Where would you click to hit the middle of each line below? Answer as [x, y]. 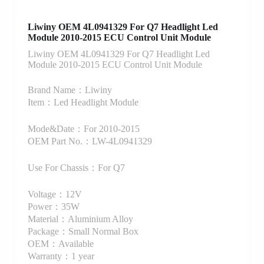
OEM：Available [60, 244]
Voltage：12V [55, 194]
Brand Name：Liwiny [70, 90]
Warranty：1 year [61, 256]
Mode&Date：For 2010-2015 [83, 129]
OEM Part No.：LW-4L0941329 [90, 141]
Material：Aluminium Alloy [80, 219]
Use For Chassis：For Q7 [76, 168]
